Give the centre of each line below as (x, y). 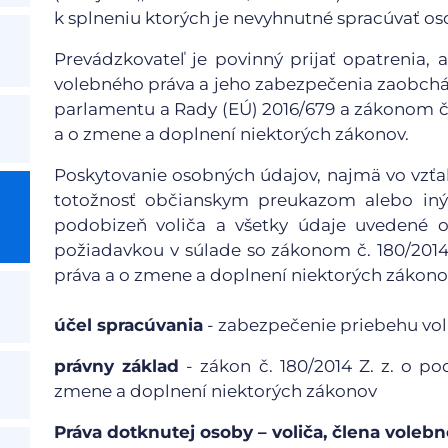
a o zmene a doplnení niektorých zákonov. (231, 134)
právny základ (117, 366)
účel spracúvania (128, 325)
